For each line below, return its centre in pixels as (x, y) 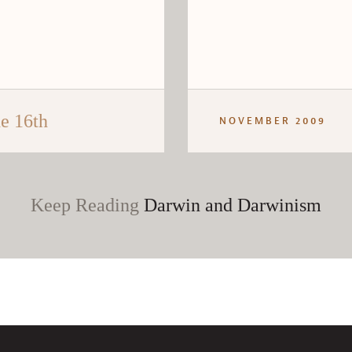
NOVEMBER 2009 (273, 121)
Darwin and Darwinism (233, 205)
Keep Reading (87, 205)
